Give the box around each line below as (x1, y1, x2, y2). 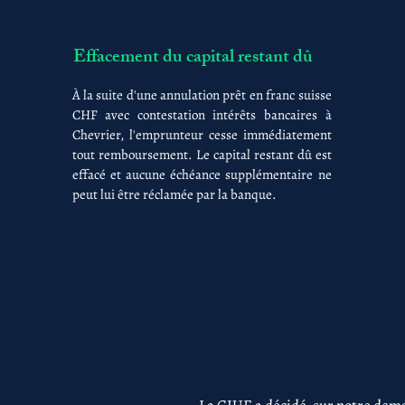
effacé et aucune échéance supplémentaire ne (71, 165, 332, 184)
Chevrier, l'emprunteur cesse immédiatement (71, 126, 332, 144)
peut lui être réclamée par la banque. (71, 185, 277, 203)
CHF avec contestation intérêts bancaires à (71, 106, 332, 124)
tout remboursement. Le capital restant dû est (71, 146, 332, 164)
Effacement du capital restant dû (72, 42, 313, 74)
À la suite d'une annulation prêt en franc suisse (71, 86, 332, 104)
